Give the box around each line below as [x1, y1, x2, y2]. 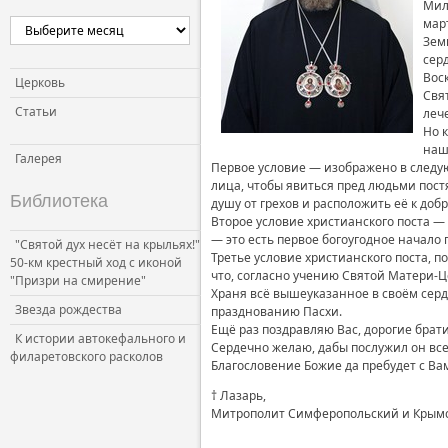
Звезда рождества [15, 301, 122, 318]
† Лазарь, [211, 387, 266, 404]
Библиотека [10, 191, 108, 211]
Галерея [15, 150, 62, 167]
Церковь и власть [217, 14, 322, 31]
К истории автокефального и [15, 330, 186, 347]
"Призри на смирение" [10, 272, 146, 289]
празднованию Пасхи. [211, 303, 342, 320]
